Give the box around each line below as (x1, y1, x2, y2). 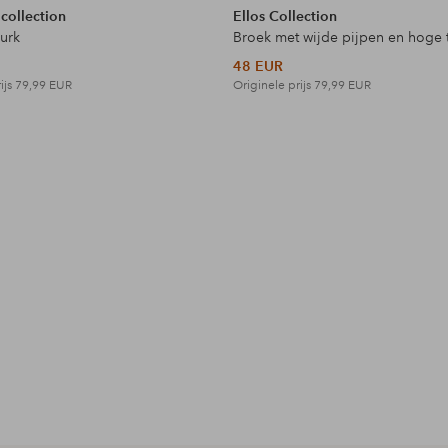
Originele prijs (233, 78, 315, 94)
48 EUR (233, 57, 284, 76)
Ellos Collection (233, 7, 338, 26)
